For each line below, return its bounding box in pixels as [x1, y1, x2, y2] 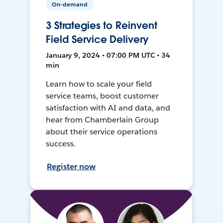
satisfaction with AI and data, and [46, 103, 170, 113]
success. [46, 138, 76, 149]
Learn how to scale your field [46, 79, 152, 90]
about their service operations [46, 126, 157, 137]
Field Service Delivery [46, 33, 149, 46]
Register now [47, 161, 96, 172]
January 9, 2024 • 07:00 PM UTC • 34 [46, 51, 171, 60]
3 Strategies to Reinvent [46, 19, 157, 32]
